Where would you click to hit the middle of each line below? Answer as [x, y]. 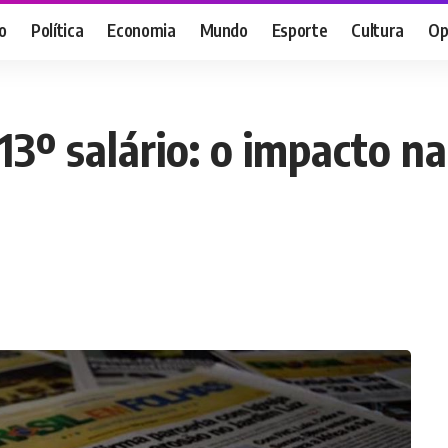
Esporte [299, 29]
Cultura [378, 29]
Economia [141, 29]
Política [57, 29]
